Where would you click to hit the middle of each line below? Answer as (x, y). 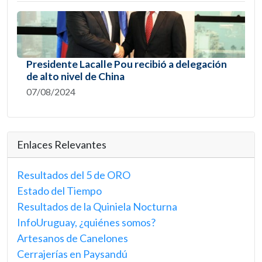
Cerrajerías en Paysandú (72, 254)
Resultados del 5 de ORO (74, 175)
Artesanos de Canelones (73, 238)
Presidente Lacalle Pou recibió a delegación (127, 64)
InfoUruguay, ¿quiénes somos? (86, 222)
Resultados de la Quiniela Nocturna (97, 206)
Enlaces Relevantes (62, 144)
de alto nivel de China (75, 76)
